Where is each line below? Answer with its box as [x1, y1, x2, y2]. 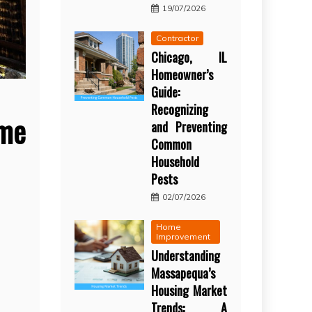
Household [151, 152, 200, 171]
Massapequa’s [151, 263, 216, 282]
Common [151, 134, 192, 153]
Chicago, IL [151, 47, 227, 66]
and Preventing [151, 117, 227, 136]
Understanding [151, 246, 221, 265]
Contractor [156, 32, 199, 43]
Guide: [151, 82, 180, 101]
